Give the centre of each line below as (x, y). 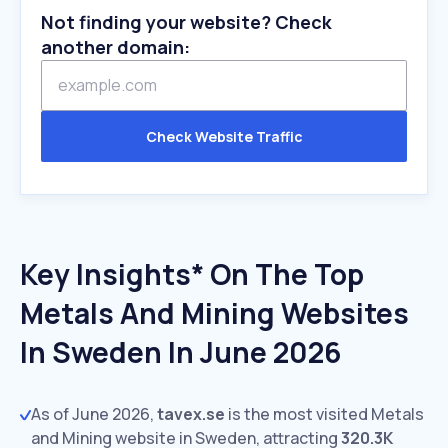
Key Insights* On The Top (192, 274)
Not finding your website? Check (186, 22)
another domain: (115, 47)
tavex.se (191, 414)
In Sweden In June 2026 (180, 352)
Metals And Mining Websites (214, 313)
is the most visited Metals (324, 414)
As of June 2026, (94, 414)
